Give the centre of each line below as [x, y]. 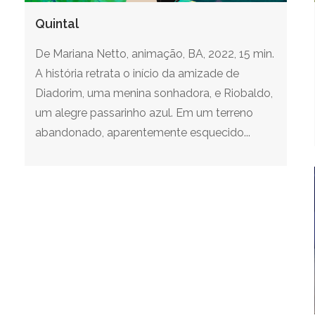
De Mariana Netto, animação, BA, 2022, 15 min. [155, 53]
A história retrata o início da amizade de [137, 73]
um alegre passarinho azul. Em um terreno [144, 112]
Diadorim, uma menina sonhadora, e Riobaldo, [154, 93]
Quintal [57, 23]
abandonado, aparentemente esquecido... [143, 132]
